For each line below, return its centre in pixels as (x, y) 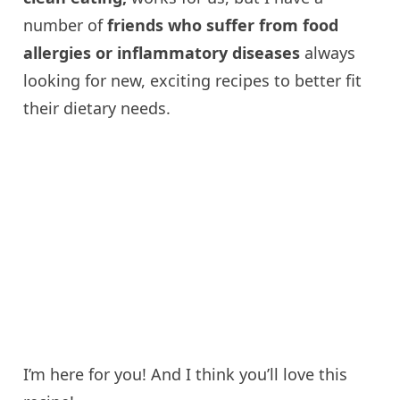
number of (66, 25)
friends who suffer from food (223, 25)
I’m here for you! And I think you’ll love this (186, 375)
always (328, 52)
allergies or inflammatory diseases (162, 52)
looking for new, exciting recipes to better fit (193, 80)
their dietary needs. (97, 108)
